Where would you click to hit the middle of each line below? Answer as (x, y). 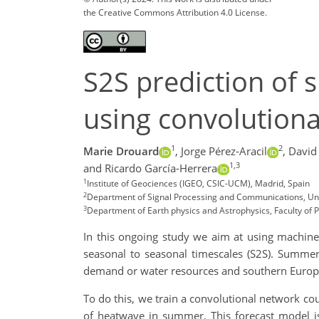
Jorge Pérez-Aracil (224, 151)
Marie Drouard (121, 151)
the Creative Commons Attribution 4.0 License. (175, 12)
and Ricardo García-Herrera (150, 168)
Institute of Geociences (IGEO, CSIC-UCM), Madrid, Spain (198, 184)
